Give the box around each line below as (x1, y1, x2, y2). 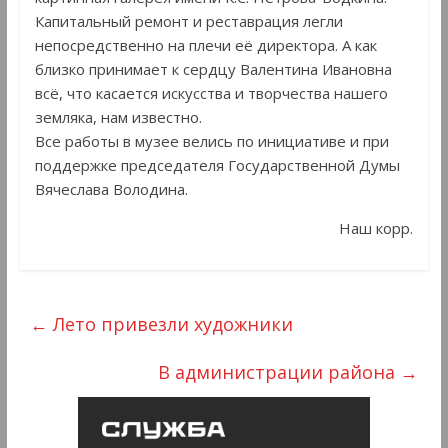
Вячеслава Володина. (34, 178, 188, 199)
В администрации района (158, 359, 401, 384)
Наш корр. (339, 217, 414, 238)
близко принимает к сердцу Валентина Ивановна (34, 58, 392, 79)
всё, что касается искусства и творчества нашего (34, 82, 388, 103)
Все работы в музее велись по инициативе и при (34, 130, 389, 151)
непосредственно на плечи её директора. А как (34, 34, 377, 55)
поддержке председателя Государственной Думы (34, 154, 400, 175)
